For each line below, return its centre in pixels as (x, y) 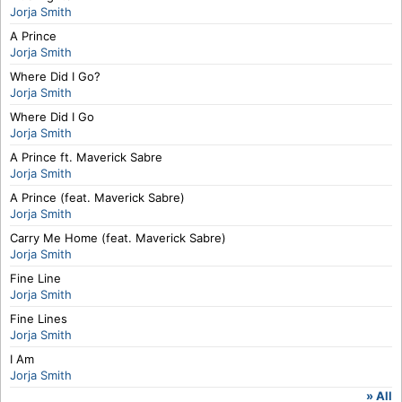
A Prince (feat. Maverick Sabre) (97, 197)
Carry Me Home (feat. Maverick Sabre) (118, 238)
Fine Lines (39, 319)
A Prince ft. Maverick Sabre (86, 157)
